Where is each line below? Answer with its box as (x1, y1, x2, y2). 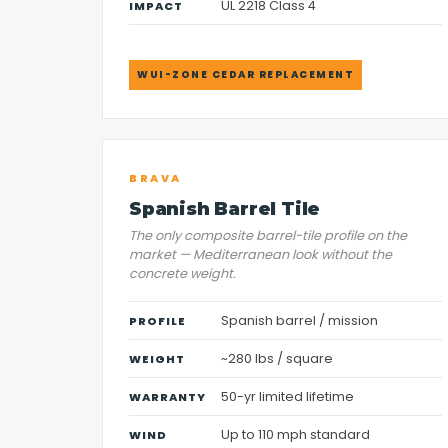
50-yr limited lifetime (221, 388, 354, 405)
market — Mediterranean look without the (129, 246, 392, 263)
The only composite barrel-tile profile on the (129, 227, 407, 244)
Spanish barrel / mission (221, 312, 378, 329)
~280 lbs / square (221, 350, 333, 367)
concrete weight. (129, 265, 236, 282)
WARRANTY (129, 389, 206, 405)
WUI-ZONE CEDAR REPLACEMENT (137, 68, 354, 81)
